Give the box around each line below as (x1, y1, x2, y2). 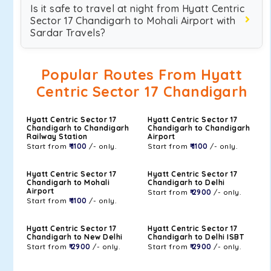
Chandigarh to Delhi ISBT (148, 232, 244, 241)
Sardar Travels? (30, 27, 106, 39)
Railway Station (27, 132, 88, 141)
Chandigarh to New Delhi (27, 232, 123, 241)
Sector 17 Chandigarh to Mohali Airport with (30, 15, 236, 27)
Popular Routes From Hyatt (41, 66, 243, 83)
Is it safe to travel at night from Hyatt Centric (30, 2, 244, 15)
